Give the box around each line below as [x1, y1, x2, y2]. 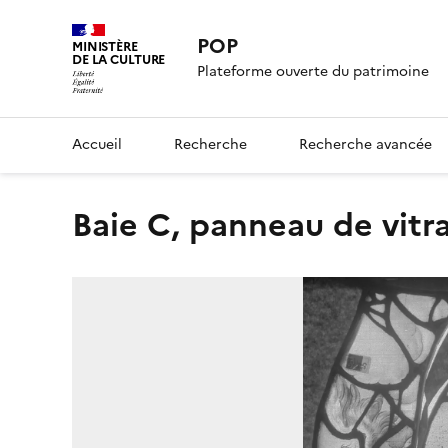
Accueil [72, 133, 122, 155]
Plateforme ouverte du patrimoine [197, 61, 430, 83]
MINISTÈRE [72, 37, 138, 56]
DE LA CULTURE [72, 50, 166, 69]
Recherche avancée [299, 133, 432, 155]
